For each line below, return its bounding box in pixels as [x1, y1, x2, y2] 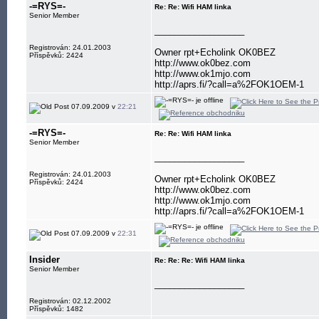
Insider [29, 254, 60, 265]
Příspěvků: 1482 [29, 305, 83, 313]
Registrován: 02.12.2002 [29, 297, 111, 305]
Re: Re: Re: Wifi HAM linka [155, 256, 245, 264]
